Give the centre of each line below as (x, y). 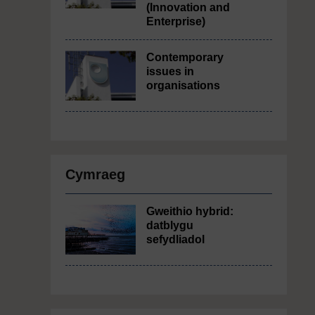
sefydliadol (175, 239)
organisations (183, 85)
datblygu (170, 225)
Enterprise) (176, 21)
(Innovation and (188, 7)
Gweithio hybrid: (190, 211)
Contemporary (185, 57)
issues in (170, 71)
